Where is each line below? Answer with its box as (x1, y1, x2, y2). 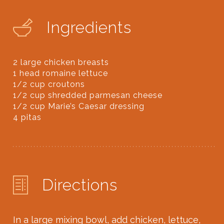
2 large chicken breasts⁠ (13, 57, 109, 67)
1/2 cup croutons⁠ (13, 79, 85, 89)
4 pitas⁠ (13, 112, 42, 122)
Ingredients (46, 18, 131, 37)
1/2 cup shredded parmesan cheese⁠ (13, 90, 163, 100)
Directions (42, 175, 117, 194)
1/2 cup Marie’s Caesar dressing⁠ (13, 101, 145, 111)
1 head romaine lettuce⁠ (13, 68, 108, 78)
